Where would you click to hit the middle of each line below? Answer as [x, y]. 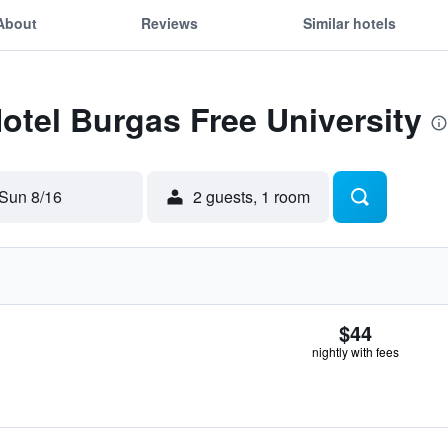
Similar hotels [349, 22]
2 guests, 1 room [251, 196]
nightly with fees [355, 351]
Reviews [170, 22]
